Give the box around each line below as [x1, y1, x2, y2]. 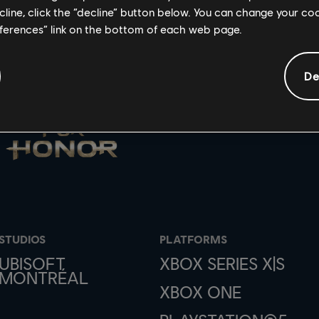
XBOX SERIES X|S [159, 252, 285, 273]
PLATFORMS [159, 231, 227, 246]
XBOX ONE [159, 281, 241, 302]
